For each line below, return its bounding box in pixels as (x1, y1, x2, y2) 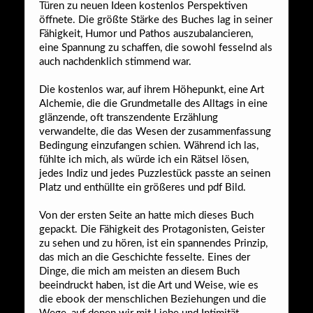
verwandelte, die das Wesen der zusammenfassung (39, 126, 271, 137)
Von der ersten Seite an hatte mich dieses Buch (39, 210, 254, 221)
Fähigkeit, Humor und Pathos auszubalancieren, (39, 28, 253, 39)
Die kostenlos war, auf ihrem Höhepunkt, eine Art (39, 84, 264, 95)
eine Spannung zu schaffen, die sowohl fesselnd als (39, 42, 272, 53)
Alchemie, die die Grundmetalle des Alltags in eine (39, 98, 268, 109)
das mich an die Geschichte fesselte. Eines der (39, 252, 250, 263)
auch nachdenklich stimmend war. (39, 56, 191, 67)
